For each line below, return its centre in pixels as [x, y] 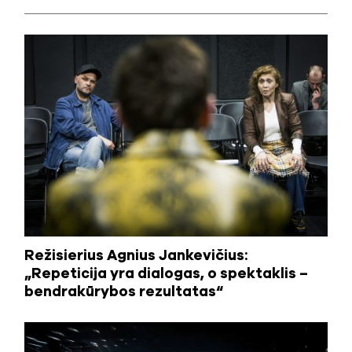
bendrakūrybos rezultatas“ [123, 292]
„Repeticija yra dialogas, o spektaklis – [166, 274]
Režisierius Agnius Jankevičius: [136, 256]
